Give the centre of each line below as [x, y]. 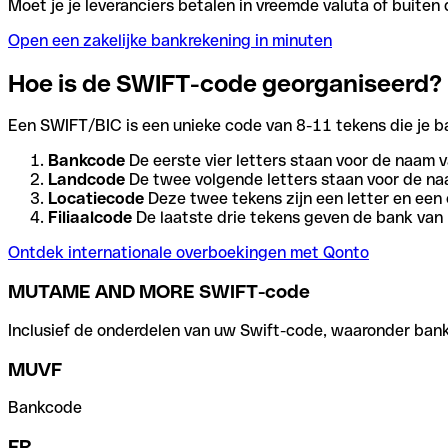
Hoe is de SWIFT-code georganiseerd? [225, 83]
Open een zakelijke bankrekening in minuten [170, 40]
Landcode [86, 180]
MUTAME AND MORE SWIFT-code [159, 292]
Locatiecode [96, 199]
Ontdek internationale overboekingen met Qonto [188, 253]
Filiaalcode [90, 218]
